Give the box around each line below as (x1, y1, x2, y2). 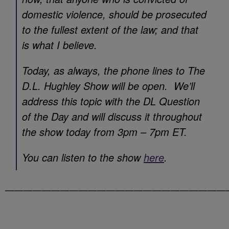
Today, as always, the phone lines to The (22, 63, 205, 78)
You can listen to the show (22, 150, 144, 165)
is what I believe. (22, 37, 97, 52)
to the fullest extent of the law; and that (22, 22, 198, 37)
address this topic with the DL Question (22, 94, 200, 108)
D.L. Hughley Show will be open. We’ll (22, 78, 195, 93)
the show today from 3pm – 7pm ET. (22, 124, 187, 139)
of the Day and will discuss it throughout (22, 109, 202, 124)
